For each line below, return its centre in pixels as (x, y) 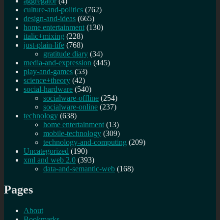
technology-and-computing (85, 142)
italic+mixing (44, 36)
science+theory (47, 81)
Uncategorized (46, 151)
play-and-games (48, 72)
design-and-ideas (50, 19)
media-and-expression (57, 63)
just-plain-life (44, 45)
